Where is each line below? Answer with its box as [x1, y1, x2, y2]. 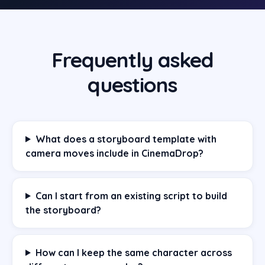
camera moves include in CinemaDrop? [25, 147, 203, 159]
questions [88, 71, 177, 98]
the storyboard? [25, 203, 101, 216]
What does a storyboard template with [35, 132, 216, 145]
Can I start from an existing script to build [35, 189, 227, 202]
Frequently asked [51, 46, 214, 73]
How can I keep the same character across [35, 246, 232, 258]
